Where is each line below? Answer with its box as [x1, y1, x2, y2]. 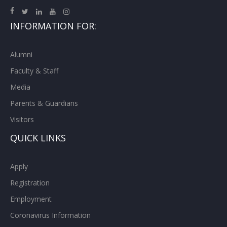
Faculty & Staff [10, 65, 58, 75]
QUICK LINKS [10, 131, 66, 144]
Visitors [10, 114, 34, 124]
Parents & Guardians [10, 98, 78, 108]
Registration [10, 177, 50, 187]
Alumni [10, 49, 32, 59]
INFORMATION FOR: [10, 19, 96, 32]
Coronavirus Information [10, 210, 91, 220]
